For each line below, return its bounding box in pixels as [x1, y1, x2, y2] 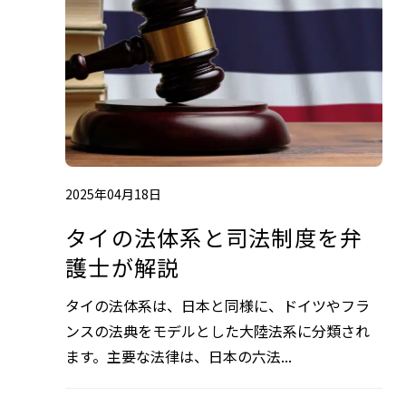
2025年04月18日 [65, 185, 161, 204]
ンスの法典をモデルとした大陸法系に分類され [65, 320, 370, 343]
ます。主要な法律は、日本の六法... [65, 345, 292, 368]
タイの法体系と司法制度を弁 [65, 221, 363, 254]
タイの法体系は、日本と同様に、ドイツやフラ [65, 295, 370, 317]
